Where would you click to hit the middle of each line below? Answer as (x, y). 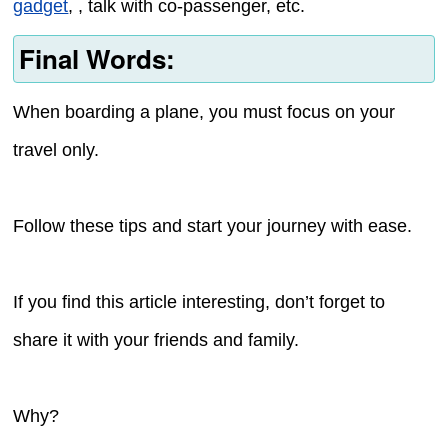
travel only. (56, 150)
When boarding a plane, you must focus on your (204, 112)
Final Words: (96, 58)
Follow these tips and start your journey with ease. (213, 226)
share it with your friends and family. (156, 340)
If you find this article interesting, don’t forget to (199, 302)
